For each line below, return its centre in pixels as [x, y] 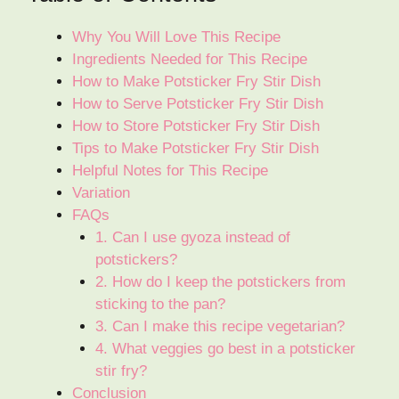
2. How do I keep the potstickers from [220, 282]
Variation [101, 193]
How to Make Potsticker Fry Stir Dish [196, 82]
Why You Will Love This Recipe [176, 37]
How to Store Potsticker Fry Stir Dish [196, 126]
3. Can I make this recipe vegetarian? [220, 327]
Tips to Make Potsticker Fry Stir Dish [195, 149]
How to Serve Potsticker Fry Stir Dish [198, 104]
